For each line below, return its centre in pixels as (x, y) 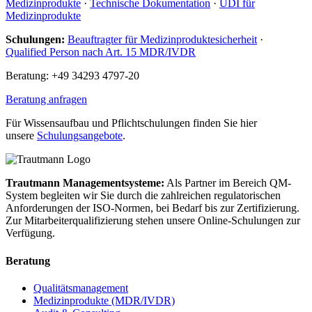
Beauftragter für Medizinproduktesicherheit (162, 40)
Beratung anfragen (46, 100)
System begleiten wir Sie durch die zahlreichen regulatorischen (143, 196)
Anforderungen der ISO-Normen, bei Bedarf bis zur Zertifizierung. (153, 208)
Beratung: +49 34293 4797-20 (72, 76)
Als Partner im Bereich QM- (228, 183)
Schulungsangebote (80, 136)
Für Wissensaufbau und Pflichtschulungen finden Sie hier (131, 123)
